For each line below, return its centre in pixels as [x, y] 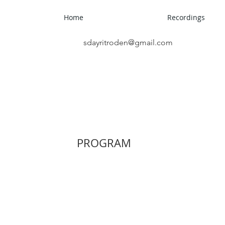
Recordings [186, 17]
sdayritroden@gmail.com [128, 42]
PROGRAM [104, 143]
